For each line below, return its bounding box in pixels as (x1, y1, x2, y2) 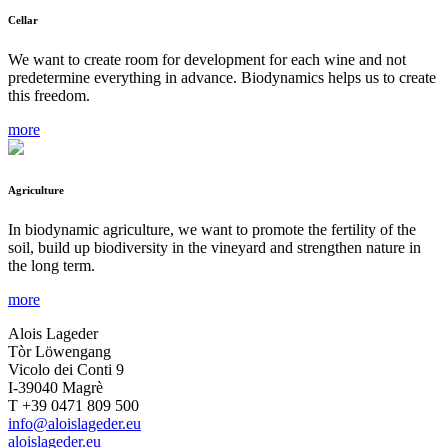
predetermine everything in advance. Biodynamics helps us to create (8, 69, 436, 87)
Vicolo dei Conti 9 (8, 361, 124, 379)
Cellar (8, 14, 38, 27)
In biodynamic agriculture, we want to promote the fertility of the (8, 221, 416, 239)
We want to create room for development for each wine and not (8, 51, 406, 69)
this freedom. (8, 87, 90, 105)
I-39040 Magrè (8, 379, 103, 397)
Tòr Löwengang (8, 343, 111, 361)
